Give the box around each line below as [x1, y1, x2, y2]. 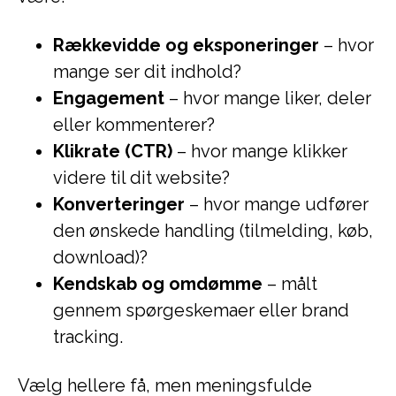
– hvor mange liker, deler [164, 88, 371, 109]
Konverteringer [53, 194, 185, 215]
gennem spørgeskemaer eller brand [53, 300, 349, 321]
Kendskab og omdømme [53, 273, 263, 294]
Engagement [53, 88, 164, 109]
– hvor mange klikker [172, 141, 347, 162]
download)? [53, 247, 148, 268]
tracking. [53, 326, 123, 347]
